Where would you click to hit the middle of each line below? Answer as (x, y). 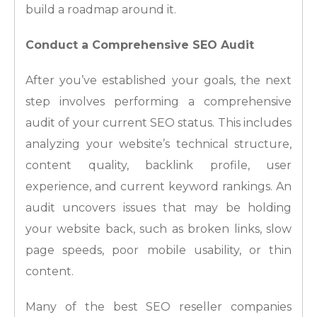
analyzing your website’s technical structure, (158, 144)
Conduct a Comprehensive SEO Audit (140, 45)
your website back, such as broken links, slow (158, 229)
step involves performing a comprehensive (158, 102)
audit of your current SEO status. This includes (158, 123)
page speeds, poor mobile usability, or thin (158, 250)
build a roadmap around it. (101, 10)
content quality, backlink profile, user (158, 166)
